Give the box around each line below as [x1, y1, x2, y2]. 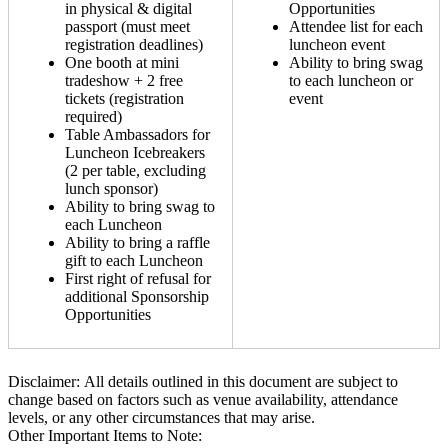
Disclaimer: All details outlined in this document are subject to [8, 372, 398, 390]
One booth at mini [65, 53, 179, 71]
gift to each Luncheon [65, 251, 203, 269]
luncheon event [289, 35, 385, 53]
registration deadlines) [65, 35, 203, 53]
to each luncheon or [289, 71, 413, 89]
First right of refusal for [65, 269, 211, 287]
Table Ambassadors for [65, 125, 210, 143]
